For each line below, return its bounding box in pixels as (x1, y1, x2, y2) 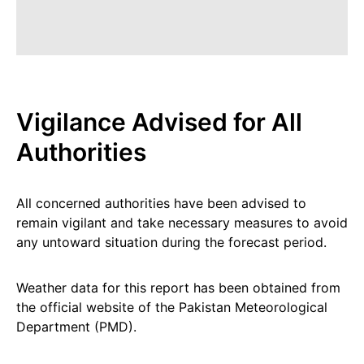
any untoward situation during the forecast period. (16, 234, 327, 250)
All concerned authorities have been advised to (16, 195, 306, 211)
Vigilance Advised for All (16, 107, 302, 136)
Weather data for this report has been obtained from (16, 279, 340, 296)
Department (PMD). (16, 318, 136, 335)
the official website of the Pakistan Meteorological (16, 299, 327, 315)
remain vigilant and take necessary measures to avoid (16, 214, 348, 231)
